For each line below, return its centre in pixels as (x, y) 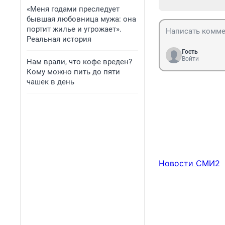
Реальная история (59, 39)
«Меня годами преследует (73, 9)
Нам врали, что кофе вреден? (79, 62)
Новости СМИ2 (189, 163)
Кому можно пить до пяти (73, 72)
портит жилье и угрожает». (74, 29)
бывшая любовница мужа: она (81, 19)
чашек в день (50, 82)
